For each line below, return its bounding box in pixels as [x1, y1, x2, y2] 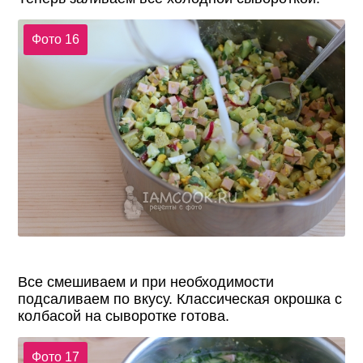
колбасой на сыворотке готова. [18, 307, 230, 324]
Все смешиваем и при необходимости [18, 273, 275, 290]
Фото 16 [31, 32, 79, 46]
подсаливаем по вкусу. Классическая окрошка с [18, 290, 343, 307]
